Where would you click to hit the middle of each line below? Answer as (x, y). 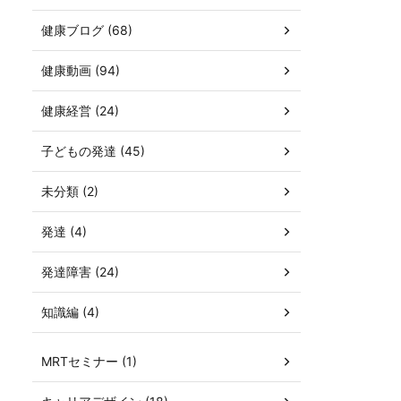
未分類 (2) (70, 191)
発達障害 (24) (80, 271)
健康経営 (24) (80, 110)
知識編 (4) (70, 311)
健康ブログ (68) (87, 30)
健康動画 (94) (81, 70)
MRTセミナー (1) (89, 361)
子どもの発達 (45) (93, 150)
